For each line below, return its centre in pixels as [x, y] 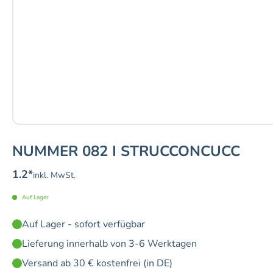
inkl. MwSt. [54, 175]
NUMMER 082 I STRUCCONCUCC [126, 151]
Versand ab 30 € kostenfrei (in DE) [97, 264]
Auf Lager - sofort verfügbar [83, 225]
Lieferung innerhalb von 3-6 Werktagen [109, 244]
